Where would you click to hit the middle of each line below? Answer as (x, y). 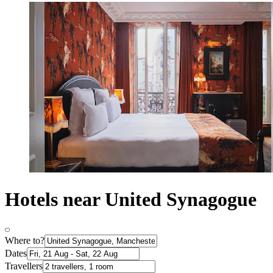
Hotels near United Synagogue (131, 199)
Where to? (25, 241)
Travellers (24, 266)
